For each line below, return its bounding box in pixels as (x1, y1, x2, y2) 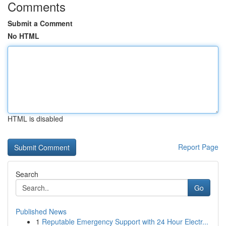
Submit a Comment (8, 18, 73, 28)
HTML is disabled (8, 114, 63, 124)
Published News (16, 206, 67, 216)
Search (16, 169, 38, 179)
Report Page (178, 142, 218, 152)
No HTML (8, 31, 39, 41)
